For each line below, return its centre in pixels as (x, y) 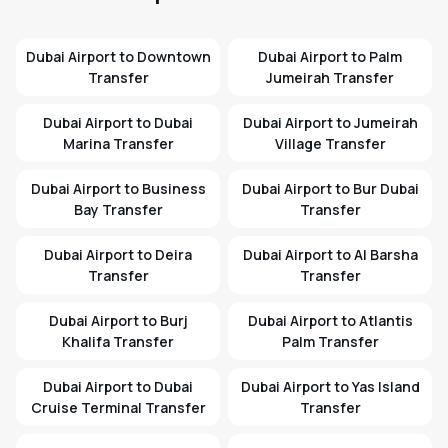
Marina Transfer (118, 144)
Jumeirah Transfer (330, 78)
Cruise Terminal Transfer (118, 408)
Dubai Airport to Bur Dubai (330, 189)
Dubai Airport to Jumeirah (330, 123)
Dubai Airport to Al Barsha (330, 255)
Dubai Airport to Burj (118, 321)
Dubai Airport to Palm (330, 57)
